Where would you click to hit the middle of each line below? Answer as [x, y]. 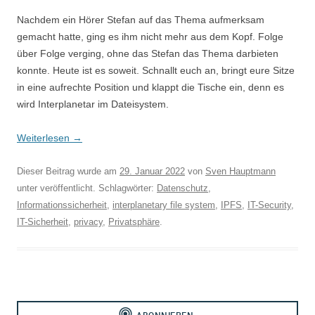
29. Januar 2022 [152, 171]
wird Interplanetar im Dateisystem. [93, 104]
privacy [88, 222]
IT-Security [269, 205]
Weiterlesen [45, 138]
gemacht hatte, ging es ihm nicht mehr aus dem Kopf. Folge [150, 37]
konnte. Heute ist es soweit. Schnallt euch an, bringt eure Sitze [156, 70]
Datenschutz [182, 188]
